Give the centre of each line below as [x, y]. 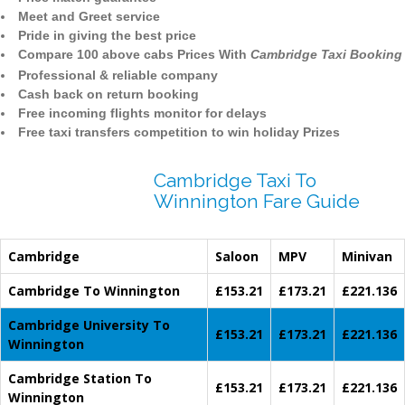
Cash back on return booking [108, 94]
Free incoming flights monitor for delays [142, 113]
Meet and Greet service [89, 17]
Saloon [237, 257]
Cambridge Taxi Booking [326, 55]
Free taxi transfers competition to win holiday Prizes [179, 132]
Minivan [367, 257]
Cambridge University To [89, 325]
